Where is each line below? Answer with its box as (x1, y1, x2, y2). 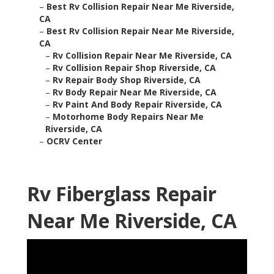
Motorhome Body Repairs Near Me (53, 111, 204, 123)
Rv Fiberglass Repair (27, 180, 217, 207)
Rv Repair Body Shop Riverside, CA (53, 74, 201, 86)
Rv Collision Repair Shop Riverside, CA (53, 62, 216, 74)
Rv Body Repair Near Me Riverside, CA (53, 86, 217, 98)
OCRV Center (46, 135, 102, 147)
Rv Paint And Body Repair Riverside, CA (53, 98, 222, 111)
